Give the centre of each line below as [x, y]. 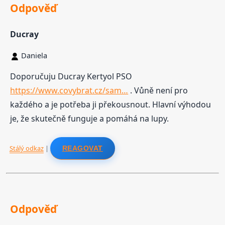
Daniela [34, 55]
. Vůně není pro [158, 91]
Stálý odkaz [26, 148]
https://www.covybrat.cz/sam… [69, 91]
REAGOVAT [82, 148]
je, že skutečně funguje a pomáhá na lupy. [90, 119]
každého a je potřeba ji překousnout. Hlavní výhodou [111, 105]
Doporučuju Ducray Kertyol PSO [71, 77]
